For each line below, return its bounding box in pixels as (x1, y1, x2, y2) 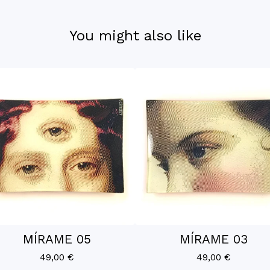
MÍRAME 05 (22, 232, 91, 247)
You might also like (69, 27, 201, 45)
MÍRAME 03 (179, 232, 248, 247)
